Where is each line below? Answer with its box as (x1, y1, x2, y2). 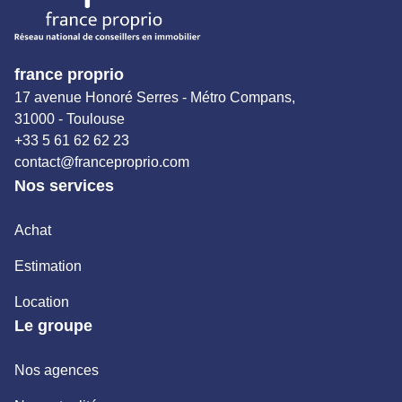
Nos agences (14, 362, 99, 378)
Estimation (14, 258, 82, 274)
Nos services (14, 176, 114, 195)
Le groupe (14, 316, 92, 335)
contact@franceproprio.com (14, 153, 189, 170)
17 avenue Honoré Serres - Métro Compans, (14, 89, 295, 105)
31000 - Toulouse (14, 110, 125, 127)
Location (14, 293, 69, 310)
